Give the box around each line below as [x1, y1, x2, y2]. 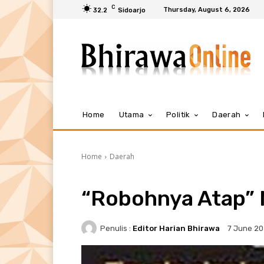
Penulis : [100, 223, 131, 233]
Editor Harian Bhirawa [133, 223, 220, 233]
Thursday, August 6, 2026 [163, 5, 250, 14]
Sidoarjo [118, 6, 146, 14]
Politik [166, 110, 190, 119]
